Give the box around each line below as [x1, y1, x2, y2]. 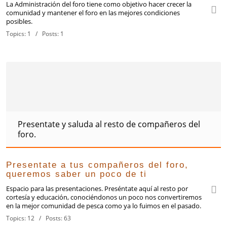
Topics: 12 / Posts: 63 [6, 214, 71, 222]
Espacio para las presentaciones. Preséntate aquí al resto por [6, 184, 188, 193]
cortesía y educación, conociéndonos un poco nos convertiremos [6, 193, 202, 202]
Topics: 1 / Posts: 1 [6, 29, 64, 38]
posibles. [6, 17, 33, 26]
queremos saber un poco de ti [6, 169, 147, 179]
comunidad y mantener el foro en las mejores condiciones [6, 8, 180, 17]
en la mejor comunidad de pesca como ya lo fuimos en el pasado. [6, 201, 202, 210]
